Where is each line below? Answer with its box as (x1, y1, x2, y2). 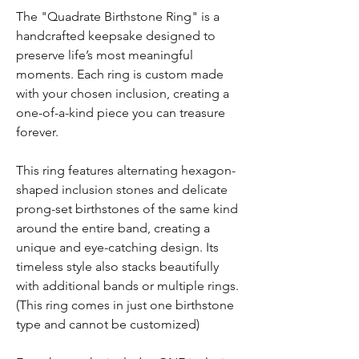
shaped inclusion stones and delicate (16, 182, 228, 197)
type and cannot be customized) (16, 317, 203, 332)
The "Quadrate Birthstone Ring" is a (16, 9, 220, 24)
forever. (16, 124, 58, 139)
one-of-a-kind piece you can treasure (16, 105, 225, 120)
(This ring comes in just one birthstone (16, 297, 234, 313)
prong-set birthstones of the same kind (16, 201, 238, 216)
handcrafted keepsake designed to (16, 28, 216, 43)
